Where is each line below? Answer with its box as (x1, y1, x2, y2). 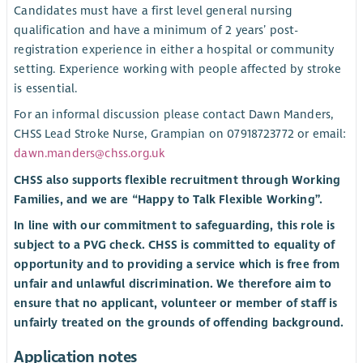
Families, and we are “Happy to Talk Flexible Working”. (14, 191, 323, 207)
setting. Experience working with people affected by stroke (14, 62, 341, 77)
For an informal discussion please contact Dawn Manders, (14, 107, 335, 122)
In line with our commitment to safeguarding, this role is (14, 217, 335, 233)
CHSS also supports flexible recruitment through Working (14, 172, 341, 187)
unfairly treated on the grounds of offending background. (14, 314, 344, 330)
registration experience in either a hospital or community (14, 42, 335, 58)
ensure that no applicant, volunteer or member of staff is (14, 295, 338, 310)
